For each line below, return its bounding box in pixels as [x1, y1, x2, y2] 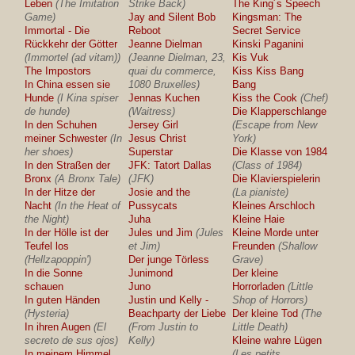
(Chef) [300, 92, 329, 104]
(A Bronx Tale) [55, 173, 121, 185]
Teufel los [25, 240, 70, 252]
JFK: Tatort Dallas [128, 159, 212, 171]
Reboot [128, 25, 162, 36]
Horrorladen [232, 281, 285, 292]
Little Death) [232, 321, 288, 333]
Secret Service [232, 25, 301, 36]
